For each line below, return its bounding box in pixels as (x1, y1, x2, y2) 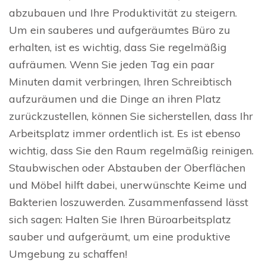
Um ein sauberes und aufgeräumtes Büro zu (9, 23, 230, 37)
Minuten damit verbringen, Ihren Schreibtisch (9, 75, 232, 89)
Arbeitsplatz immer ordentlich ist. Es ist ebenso (9, 126, 240, 141)
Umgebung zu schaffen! (9, 247, 127, 261)
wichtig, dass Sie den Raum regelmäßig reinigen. (9, 144, 254, 158)
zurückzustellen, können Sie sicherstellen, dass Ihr (9, 109, 253, 123)
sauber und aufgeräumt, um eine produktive (9, 230, 230, 244)
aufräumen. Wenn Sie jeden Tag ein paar (9, 58, 214, 72)
